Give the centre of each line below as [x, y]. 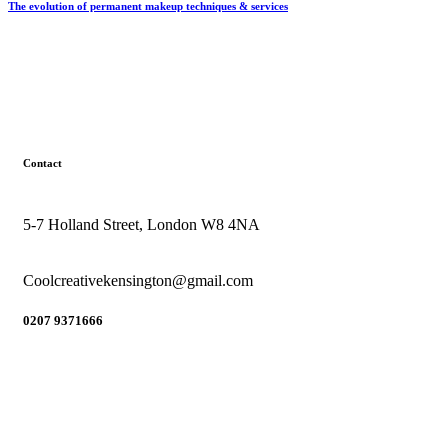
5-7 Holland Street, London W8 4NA [141, 224]
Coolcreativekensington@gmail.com [138, 280]
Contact [42, 162]
